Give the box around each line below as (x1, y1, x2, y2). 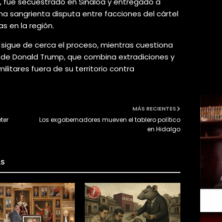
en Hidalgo (147, 125, 180, 134)
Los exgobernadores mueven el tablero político (39, 115, 180, 124)
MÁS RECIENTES (132, 105, 176, 113)
